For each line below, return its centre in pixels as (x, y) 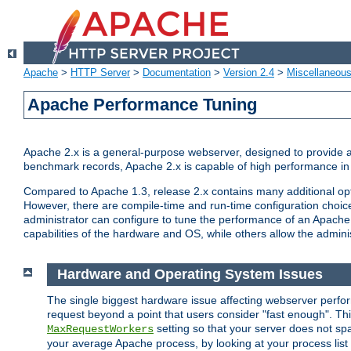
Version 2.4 (249, 73)
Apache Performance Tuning (143, 105)
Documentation (177, 73)
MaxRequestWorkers (100, 329)
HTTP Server (100, 73)
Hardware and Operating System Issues (190, 275)
